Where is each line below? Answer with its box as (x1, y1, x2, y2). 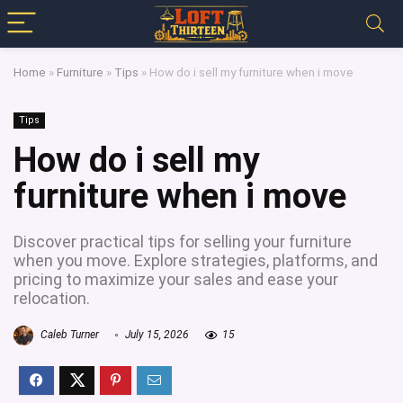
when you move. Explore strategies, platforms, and (13, 251, 378, 270)
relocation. (13, 289, 90, 308)
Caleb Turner (38, 328, 99, 342)
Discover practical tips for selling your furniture (13, 232, 352, 251)
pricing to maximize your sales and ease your (13, 270, 338, 289)
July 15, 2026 (122, 328, 189, 342)
